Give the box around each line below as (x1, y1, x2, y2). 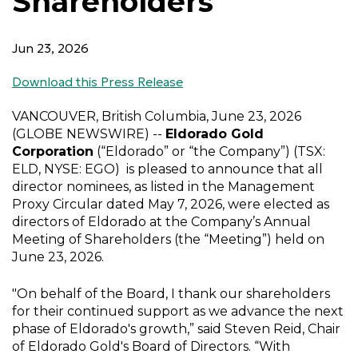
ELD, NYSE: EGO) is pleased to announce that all (12, 161, 323, 177)
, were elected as (222, 197, 329, 212)
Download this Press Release (12, 74, 183, 89)
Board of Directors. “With (129, 339, 290, 354)
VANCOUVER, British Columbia (12, 109, 206, 124)
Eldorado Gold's (28, 339, 129, 354)
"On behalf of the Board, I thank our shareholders (12, 286, 330, 301)
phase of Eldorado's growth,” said (12, 321, 221, 336)
